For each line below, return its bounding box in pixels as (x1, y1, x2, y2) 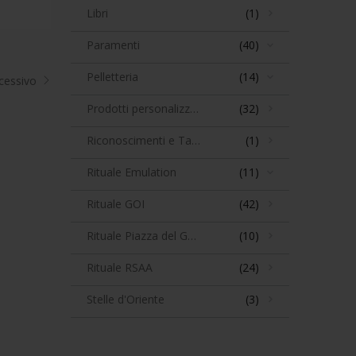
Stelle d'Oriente (86, 292, 164, 308)
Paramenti (86, 37, 140, 53)
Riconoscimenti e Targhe (191, 133, 200, 149)
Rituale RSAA (86, 260, 153, 276)
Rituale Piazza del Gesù (187, 228, 196, 244)
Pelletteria (86, 69, 138, 85)
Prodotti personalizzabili (189, 101, 199, 117)
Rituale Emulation (86, 164, 176, 180)
